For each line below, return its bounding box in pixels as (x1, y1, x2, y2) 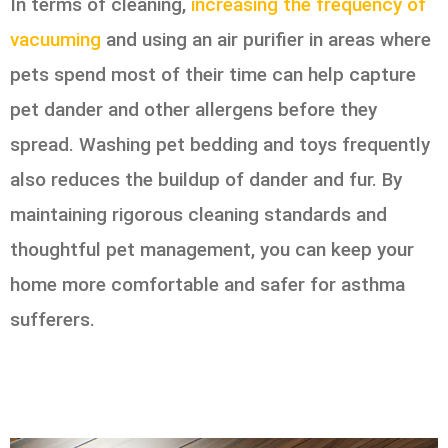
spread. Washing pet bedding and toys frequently (10, 132, 430, 156)
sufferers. (10, 307, 95, 331)
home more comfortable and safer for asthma (10, 272, 405, 296)
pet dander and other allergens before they (10, 97, 377, 121)
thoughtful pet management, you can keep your (10, 237, 414, 261)
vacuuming (10, 27, 101, 51)
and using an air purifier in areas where (101, 27, 431, 51)
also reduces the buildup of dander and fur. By (10, 167, 402, 191)
